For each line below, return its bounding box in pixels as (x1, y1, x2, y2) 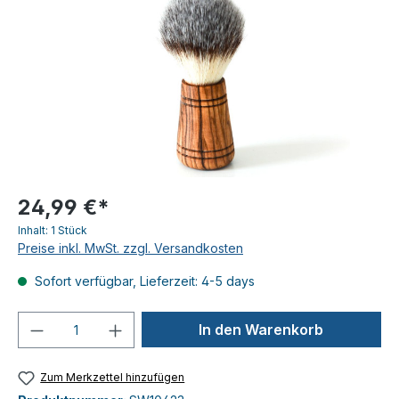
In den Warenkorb (199, 321, 324, 338)
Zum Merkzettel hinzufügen (40, 370, 185, 384)
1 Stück (51, 224, 87, 237)
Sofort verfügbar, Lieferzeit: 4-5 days (31, 273, 255, 289)
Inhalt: (18, 224, 51, 237)
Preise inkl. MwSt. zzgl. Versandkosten (18, 240, 243, 256)
